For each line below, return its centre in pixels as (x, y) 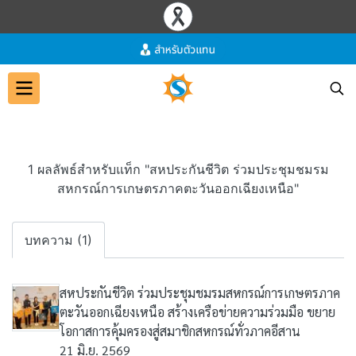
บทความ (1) (58, 240)
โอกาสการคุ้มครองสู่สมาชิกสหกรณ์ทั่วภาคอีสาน (180, 331)
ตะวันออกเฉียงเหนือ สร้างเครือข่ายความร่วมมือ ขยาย (197, 312)
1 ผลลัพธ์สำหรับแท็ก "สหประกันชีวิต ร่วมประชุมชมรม (178, 169)
